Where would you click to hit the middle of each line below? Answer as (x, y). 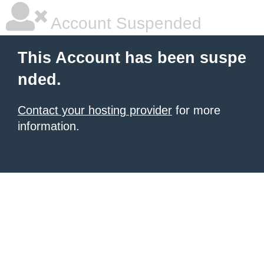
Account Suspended (124, 23)
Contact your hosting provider (95, 110)
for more (196, 110)
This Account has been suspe (132, 58)
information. (49, 126)
